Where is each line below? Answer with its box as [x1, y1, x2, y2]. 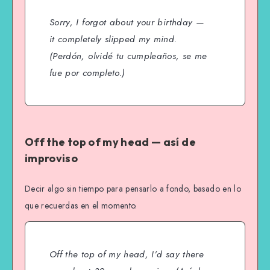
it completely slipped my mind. [49, 33, 177, 46]
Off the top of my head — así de [25, 135, 196, 149]
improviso [25, 151, 78, 166]
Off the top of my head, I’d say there [49, 248, 204, 262]
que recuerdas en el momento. [25, 199, 137, 212]
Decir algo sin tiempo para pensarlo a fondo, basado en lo [25, 182, 241, 195]
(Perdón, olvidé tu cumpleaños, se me [49, 49, 207, 63]
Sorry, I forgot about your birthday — [49, 16, 204, 30]
